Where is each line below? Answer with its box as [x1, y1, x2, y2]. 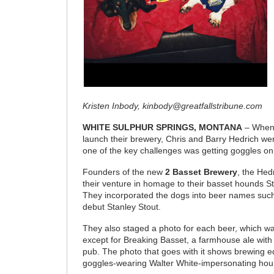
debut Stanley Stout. [83, 202, 161, 212]
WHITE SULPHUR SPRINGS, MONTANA [83, 123, 243, 133]
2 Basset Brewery [165, 168, 238, 177]
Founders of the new [83, 168, 166, 177]
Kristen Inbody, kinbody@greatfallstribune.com [83, 102, 263, 111]
